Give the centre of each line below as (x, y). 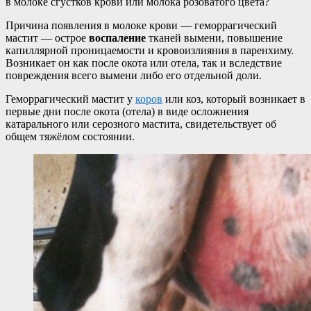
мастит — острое (47, 37)
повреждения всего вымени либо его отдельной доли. (134, 75)
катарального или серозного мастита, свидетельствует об (141, 124)
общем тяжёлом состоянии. (70, 136)
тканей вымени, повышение (214, 37)
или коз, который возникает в (234, 99)
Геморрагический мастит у (70, 99)
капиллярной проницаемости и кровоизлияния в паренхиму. (150, 50)
